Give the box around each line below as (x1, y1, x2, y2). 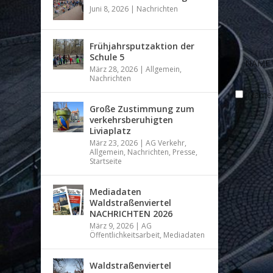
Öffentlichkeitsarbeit (90, 229, 160, 240)
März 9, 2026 (90, 220, 134, 231)
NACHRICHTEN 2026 (90, 207, 173, 219)
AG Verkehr (146, 137, 185, 148)
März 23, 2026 (90, 137, 138, 148)
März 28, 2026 (90, 63, 138, 74)
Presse (172, 146, 196, 157)
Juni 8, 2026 (90, 3, 129, 14)
